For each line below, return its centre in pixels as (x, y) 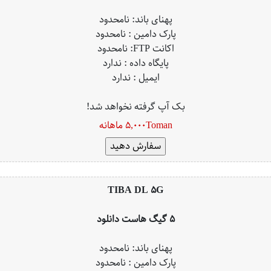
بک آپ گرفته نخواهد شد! (135, 107)
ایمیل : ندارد (135, 78)
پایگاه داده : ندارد (135, 63)
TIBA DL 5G (135, 190)
